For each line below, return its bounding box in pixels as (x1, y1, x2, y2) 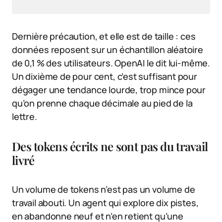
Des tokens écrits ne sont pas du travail (12, 138, 208, 154)
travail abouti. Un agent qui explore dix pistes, (12, 196, 199, 209)
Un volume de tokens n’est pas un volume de (12, 183, 195, 195)
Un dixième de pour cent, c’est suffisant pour (12, 70, 197, 82)
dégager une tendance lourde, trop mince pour (12, 83, 206, 96)
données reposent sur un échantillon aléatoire (12, 43, 203, 55)
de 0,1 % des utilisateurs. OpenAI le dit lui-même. (12, 56, 211, 69)
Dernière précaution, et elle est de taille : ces (12, 30, 196, 42)
